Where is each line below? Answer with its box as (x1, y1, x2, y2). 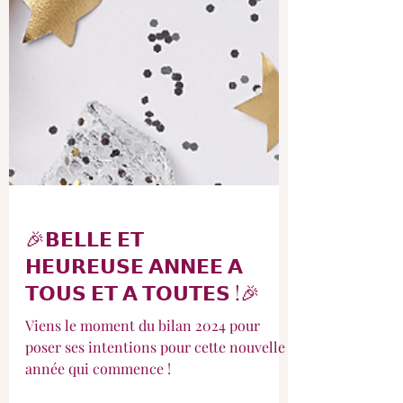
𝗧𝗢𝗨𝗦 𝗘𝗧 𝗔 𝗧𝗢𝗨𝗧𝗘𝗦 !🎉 (25, 328, 260, 355)
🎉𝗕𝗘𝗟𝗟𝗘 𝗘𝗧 (25, 274, 144, 301)
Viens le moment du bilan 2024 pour (25, 365, 260, 384)
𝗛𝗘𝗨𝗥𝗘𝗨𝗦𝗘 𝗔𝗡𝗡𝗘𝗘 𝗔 (25, 301, 243, 328)
